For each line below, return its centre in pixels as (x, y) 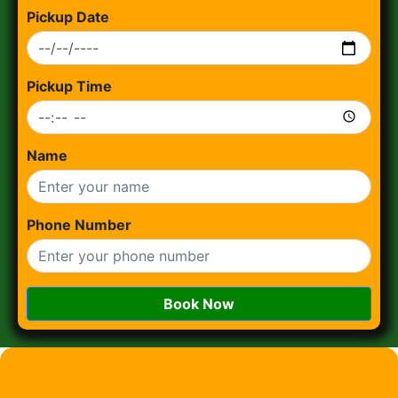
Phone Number (79, 225)
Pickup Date (68, 17)
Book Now (199, 304)
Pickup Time (69, 86)
